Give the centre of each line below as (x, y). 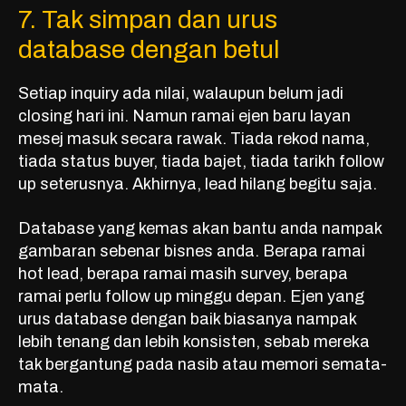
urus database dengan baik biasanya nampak (187, 319)
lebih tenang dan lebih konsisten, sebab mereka (194, 342)
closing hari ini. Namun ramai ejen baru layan (184, 116)
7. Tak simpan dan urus (148, 20)
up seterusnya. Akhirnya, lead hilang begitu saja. (198, 184)
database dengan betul (149, 50)
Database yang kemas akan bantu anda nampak (200, 229)
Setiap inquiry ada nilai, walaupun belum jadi (181, 94)
